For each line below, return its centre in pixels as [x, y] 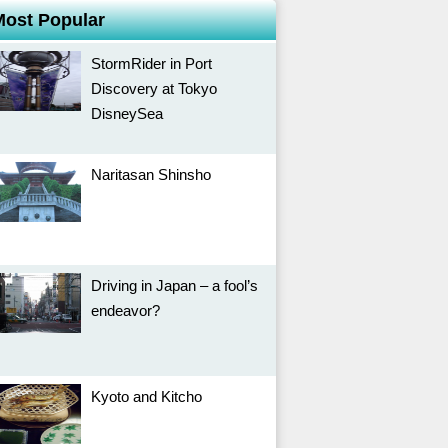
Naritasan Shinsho [151, 174]
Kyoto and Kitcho [146, 396]
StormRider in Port [151, 63]
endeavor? [125, 310]
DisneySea [127, 113]
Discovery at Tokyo [154, 88]
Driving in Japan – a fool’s [174, 285]
